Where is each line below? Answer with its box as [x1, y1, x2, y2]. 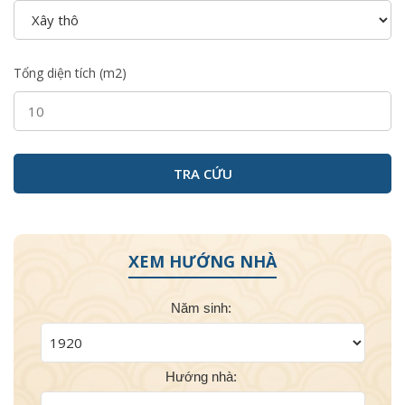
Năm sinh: [170, 299, 231, 316]
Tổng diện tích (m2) [14, 63, 127, 81]
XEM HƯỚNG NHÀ [128, 250, 277, 272]
